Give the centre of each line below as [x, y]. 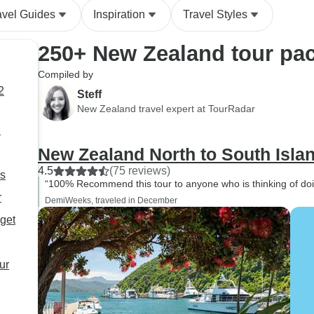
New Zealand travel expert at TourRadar [166, 108]
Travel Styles [215, 14]
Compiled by [66, 74]
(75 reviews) [140, 171]
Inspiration [119, 14]
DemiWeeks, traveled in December [111, 200]
